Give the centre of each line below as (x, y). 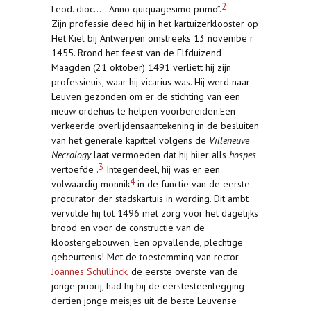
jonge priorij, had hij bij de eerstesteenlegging (148, 286)
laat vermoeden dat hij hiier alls (160, 155)
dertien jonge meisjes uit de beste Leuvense (144, 301)
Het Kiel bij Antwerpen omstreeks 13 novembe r (152, 38)
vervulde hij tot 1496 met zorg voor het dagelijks (155, 213)
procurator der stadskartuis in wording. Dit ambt (150, 199)
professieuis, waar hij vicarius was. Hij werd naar (151, 82)
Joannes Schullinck (89, 271)
